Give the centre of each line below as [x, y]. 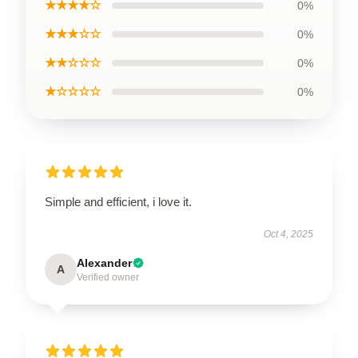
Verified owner [108, 277]
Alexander [104, 263]
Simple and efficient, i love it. [118, 202]
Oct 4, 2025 [288, 234]
